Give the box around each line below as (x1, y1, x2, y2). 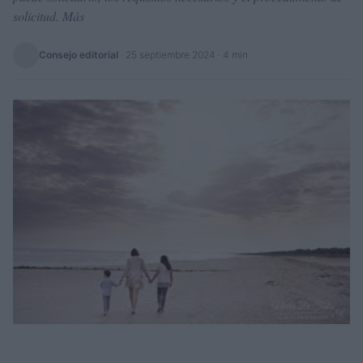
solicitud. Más (13, 7, 84, 24)
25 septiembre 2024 (126, 49, 216, 61)
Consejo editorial (39, 49, 118, 61)
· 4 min (216, 49, 248, 61)
